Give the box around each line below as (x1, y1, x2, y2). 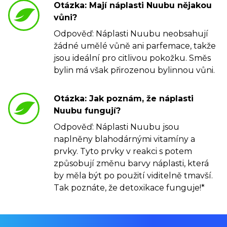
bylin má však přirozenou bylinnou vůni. (54, 65, 215, 75)
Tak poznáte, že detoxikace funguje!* (54, 183, 205, 193)
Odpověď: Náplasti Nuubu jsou (54, 122, 179, 132)
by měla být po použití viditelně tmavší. (54, 171, 213, 181)
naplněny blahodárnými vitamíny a (54, 134, 195, 144)
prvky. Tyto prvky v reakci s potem (54, 146, 192, 157)
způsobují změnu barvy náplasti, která (54, 159, 209, 169)
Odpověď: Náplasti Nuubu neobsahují (54, 29, 208, 39)
